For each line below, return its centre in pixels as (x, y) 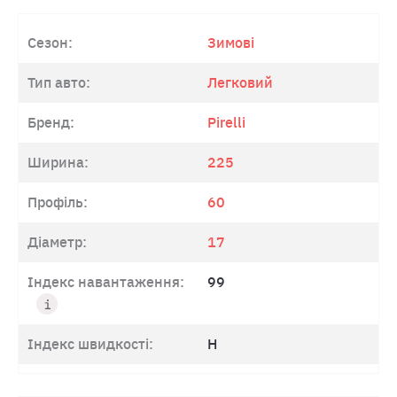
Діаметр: (57, 242)
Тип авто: (59, 83)
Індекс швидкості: (90, 344)
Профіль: (58, 202)
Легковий (240, 83)
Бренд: (51, 123)
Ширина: (58, 163)
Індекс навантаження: (106, 282)
